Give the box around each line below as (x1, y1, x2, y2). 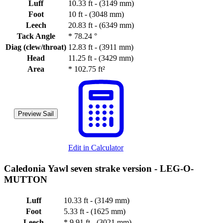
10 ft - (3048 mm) (68, 10, 124, 19)
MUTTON (4, 174, 47, 185)
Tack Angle (16, 32, 55, 41)
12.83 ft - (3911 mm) (68, 43, 133, 52)
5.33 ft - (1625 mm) (64, 207, 125, 216)
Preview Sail (18, 110, 54, 118)
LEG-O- (160, 163, 194, 174)
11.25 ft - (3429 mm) (68, 54, 133, 63)
